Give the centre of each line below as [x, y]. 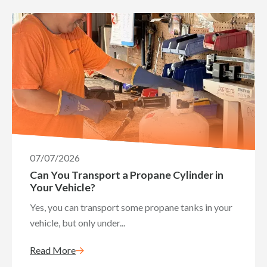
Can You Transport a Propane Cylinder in [127, 175]
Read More [53, 250]
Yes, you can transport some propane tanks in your [131, 207]
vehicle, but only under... [77, 223]
